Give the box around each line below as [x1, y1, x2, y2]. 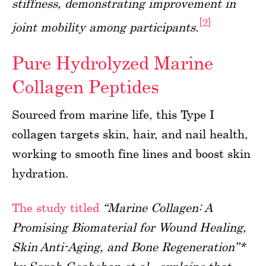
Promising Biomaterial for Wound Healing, [12, 220, 246, 235]
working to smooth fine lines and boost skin [12, 147, 251, 161]
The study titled [12, 201, 99, 215]
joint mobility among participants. [12, 20, 199, 34]
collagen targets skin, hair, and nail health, [12, 127, 248, 141]
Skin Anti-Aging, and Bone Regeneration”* [12, 240, 245, 254]
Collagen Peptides [12, 76, 159, 97]
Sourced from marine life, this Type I [12, 107, 214, 122]
